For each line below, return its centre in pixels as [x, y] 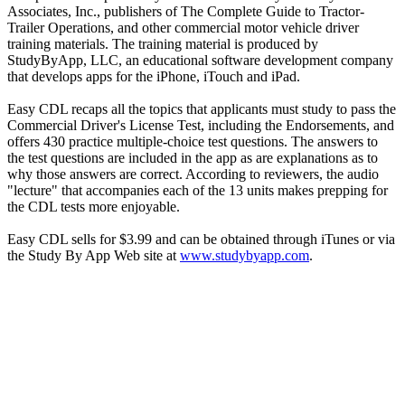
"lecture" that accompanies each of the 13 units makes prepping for [198, 191]
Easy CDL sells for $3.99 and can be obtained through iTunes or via [201, 240]
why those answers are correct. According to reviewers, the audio [193, 174]
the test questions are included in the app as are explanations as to [193, 158]
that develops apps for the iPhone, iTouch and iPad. [154, 77]
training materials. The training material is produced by [163, 44]
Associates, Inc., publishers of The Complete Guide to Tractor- [186, 12]
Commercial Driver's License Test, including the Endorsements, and [201, 126]
